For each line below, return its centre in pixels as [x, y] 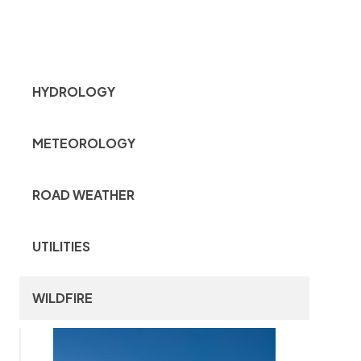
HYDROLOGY [74, 91]
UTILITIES [61, 246]
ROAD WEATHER [83, 194]
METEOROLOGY [84, 143]
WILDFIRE [62, 297]
